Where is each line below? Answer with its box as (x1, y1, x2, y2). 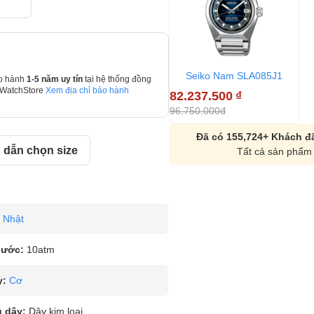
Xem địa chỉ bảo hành (45, 86, 129, 95)
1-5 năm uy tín (26, 75, 85, 83)
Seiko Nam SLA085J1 (185, 70, 282, 82)
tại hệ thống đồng (84, 75, 151, 83)
